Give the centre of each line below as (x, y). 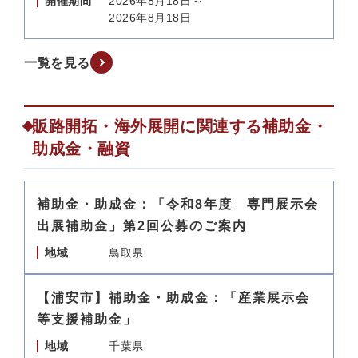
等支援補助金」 (87, 319)
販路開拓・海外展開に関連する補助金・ (180, 126)
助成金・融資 (82, 149)
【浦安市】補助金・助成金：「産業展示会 (173, 298)
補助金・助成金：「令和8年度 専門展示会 (178, 204)
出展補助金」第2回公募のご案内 (142, 226)
